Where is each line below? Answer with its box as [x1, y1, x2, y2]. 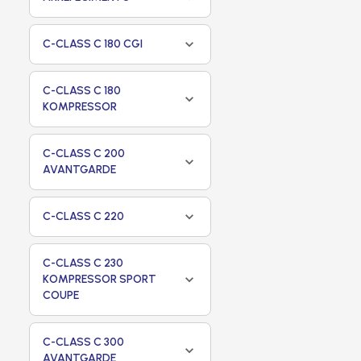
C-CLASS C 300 [43, 335, 124, 349]
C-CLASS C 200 [43, 147, 125, 160]
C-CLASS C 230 [43, 256, 123, 270]
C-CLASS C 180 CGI [43, 37, 143, 51]
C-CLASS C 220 [43, 210, 124, 223]
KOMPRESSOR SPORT [43, 272, 156, 286]
